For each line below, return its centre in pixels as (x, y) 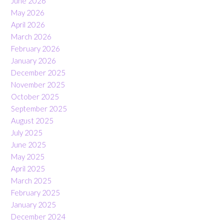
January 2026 (33, 60)
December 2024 (38, 216)
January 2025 (33, 204)
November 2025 (38, 84)
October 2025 (35, 96)
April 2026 (28, 24)
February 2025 (35, 192)
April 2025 (28, 168)
